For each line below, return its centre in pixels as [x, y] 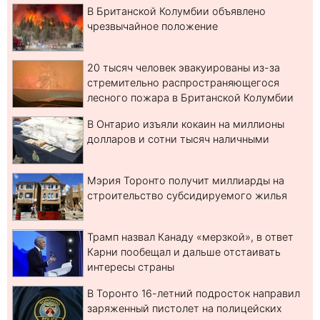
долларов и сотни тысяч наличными [178, 139]
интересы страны [131, 267]
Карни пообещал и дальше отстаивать [184, 252]
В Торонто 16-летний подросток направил [194, 294]
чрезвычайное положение [152, 26]
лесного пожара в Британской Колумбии [190, 98]
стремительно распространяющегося [183, 83]
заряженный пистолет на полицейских [185, 309]
